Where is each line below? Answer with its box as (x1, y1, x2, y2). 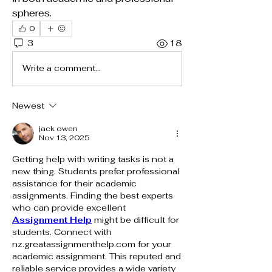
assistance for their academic (12, 177, 137, 189)
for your (135, 238, 171, 250)
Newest (12, 100, 44, 111)
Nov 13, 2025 (39, 132, 90, 143)
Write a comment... (22, 63, 101, 74)
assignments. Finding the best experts (12, 189, 173, 201)
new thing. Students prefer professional (12, 165, 180, 177)
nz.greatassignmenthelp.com (12, 238, 135, 250)
